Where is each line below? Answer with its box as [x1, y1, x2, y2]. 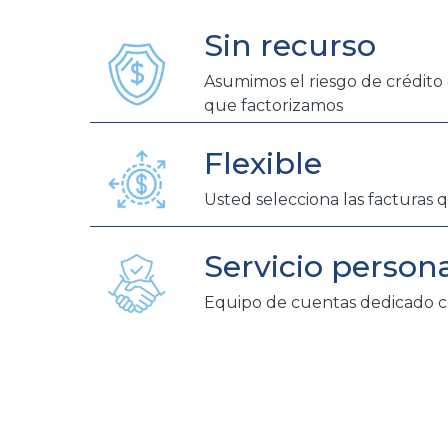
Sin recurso [203, 27, 376, 65]
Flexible [203, 144, 322, 182]
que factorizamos [203, 96, 343, 116]
